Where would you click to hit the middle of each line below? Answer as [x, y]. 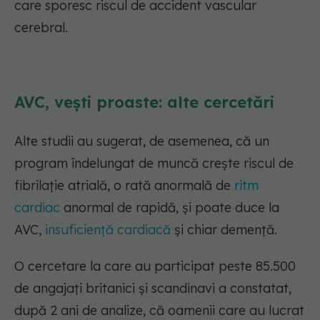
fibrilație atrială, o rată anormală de [124, 186]
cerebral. [41, 28]
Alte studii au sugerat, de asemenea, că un [142, 141]
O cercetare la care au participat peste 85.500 [155, 266]
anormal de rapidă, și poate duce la [170, 208]
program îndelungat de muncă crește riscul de [154, 164]
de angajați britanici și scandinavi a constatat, [153, 289]
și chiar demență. [224, 230]
